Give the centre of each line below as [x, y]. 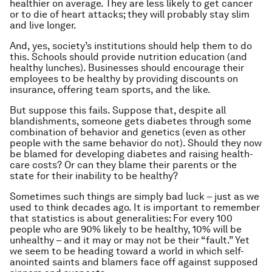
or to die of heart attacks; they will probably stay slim [130, 14]
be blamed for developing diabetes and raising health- [131, 154]
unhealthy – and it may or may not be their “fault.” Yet [130, 240]
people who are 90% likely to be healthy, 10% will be [126, 229]
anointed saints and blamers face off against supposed [134, 262]
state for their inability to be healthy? [94, 176]
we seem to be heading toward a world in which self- [127, 251]
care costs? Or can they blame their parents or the [123, 165]
